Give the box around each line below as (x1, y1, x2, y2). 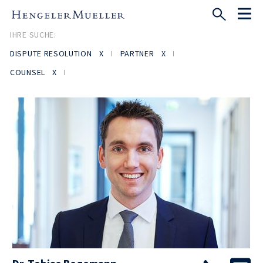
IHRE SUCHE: (10, 29, 56, 40)
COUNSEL (10, 67, 45, 77)
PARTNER (120, 48, 154, 59)
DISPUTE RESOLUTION (10, 48, 92, 59)
